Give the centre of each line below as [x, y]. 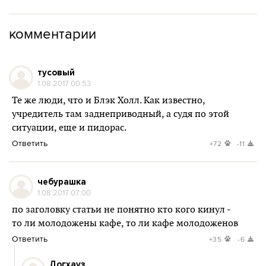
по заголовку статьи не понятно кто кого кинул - [121, 210]
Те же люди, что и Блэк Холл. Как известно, [108, 101]
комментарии [53, 33]
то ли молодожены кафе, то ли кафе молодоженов [125, 224]
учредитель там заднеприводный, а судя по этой [121, 114]
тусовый [56, 72]
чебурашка [62, 182]
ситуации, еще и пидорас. [69, 128]
